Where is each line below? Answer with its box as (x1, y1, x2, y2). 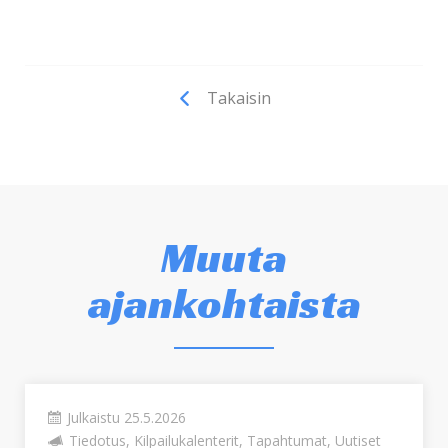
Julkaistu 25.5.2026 (66, 408, 186, 428)
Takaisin (207, 86, 271, 109)
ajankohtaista (87, 276, 361, 330)
